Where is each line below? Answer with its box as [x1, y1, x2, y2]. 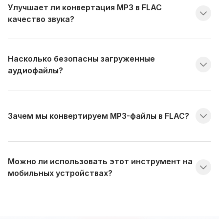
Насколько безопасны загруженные [8, 53, 155, 64]
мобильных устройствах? [8, 168, 112, 178]
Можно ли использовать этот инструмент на [8, 156, 193, 166]
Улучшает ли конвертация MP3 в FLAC [8, 2, 162, 12]
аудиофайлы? [8, 65, 63, 75]
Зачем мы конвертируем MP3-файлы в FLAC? [8, 110, 189, 121]
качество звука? [8, 14, 74, 24]
